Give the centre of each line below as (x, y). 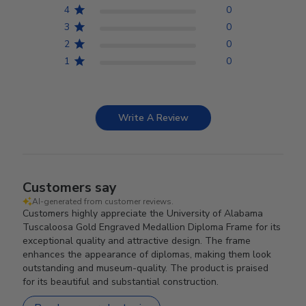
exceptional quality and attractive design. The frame (137, 240)
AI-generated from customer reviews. (103, 201)
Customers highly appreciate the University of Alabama (143, 213)
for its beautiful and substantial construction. (121, 281)
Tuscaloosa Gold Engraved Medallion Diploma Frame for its (152, 227)
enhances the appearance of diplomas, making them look (147, 254)
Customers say (70, 187)
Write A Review (153, 117)
